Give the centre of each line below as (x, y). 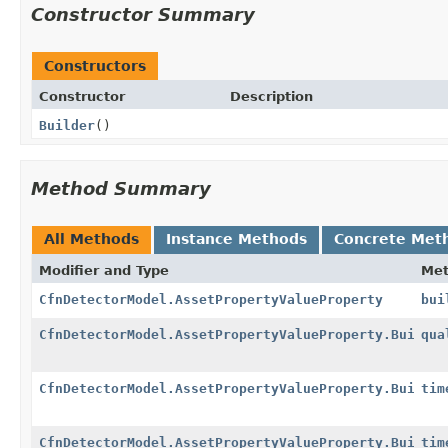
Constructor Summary (143, 14)
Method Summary (121, 188)
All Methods (91, 238)
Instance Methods (236, 238)
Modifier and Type (104, 270)
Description (271, 96)
